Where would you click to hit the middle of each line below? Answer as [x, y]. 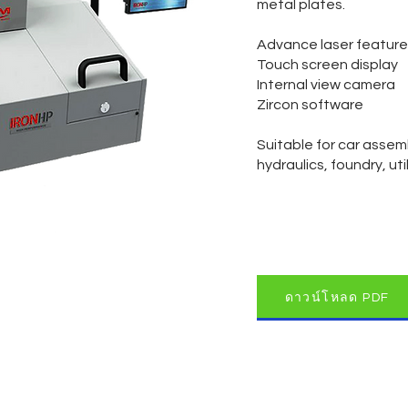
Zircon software [310, 105]
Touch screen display [327, 65]
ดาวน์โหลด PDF [337, 297]
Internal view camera [326, 85]
